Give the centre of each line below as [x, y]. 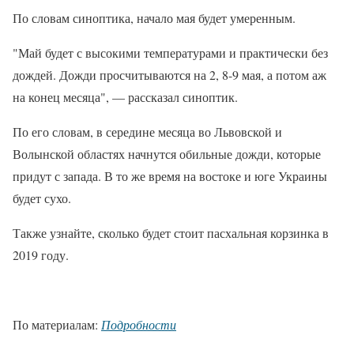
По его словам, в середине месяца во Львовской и [147, 132]
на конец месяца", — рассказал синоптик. [125, 97]
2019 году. [41, 255]
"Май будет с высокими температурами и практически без [170, 53]
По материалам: [57, 325]
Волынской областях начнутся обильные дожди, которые [167, 154]
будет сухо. [42, 198]
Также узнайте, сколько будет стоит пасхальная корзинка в [171, 233]
